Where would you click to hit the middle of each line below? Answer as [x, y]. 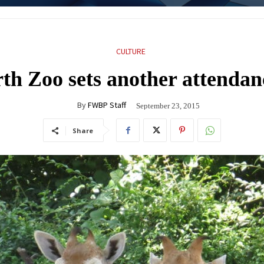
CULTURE [131, 51]
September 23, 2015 [168, 105]
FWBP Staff [107, 105]
